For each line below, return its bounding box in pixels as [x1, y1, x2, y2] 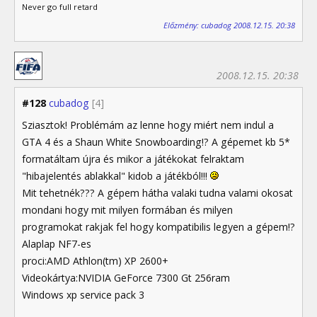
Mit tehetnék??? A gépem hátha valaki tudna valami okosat [22, 186, 293, 200]
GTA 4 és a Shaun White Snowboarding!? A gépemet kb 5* [22, 135, 290, 149]
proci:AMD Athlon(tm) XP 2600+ [22, 254, 168, 268]
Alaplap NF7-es [22, 237, 91, 251]
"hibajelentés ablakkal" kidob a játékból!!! [22, 169, 210, 183]
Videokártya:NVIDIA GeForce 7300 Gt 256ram [22, 271, 230, 285]
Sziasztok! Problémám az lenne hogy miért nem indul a [22, 118, 274, 132]
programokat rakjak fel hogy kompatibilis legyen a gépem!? [22, 220, 295, 234]
